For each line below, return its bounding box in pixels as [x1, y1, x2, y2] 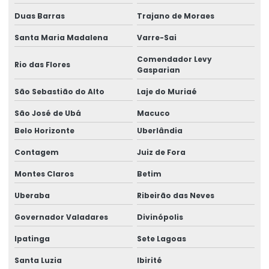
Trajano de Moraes [136, 10, 214, 21]
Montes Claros [14, 168, 74, 179]
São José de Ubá [14, 107, 81, 118]
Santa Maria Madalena [14, 32, 108, 43]
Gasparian [136, 64, 180, 75]
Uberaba [14, 190, 50, 201]
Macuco [136, 107, 170, 118]
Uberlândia [136, 125, 183, 136]
